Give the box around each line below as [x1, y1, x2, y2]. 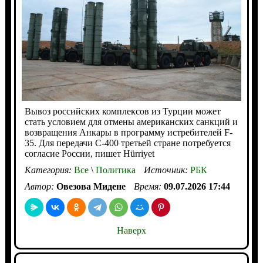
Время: [133, 181, 164, 192]
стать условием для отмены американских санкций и [24, 117, 238, 127]
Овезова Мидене [56, 181, 126, 192]
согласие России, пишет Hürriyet [24, 149, 154, 159]
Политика [93, 165, 136, 176]
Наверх [116, 225, 146, 236]
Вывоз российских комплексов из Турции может [24, 106, 221, 117]
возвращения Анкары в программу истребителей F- [24, 127, 232, 138]
